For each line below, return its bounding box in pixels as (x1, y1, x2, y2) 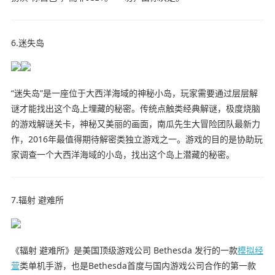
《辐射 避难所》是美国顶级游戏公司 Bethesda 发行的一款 (10, 244, 238, 257)
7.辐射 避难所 (10, 194, 64, 206)
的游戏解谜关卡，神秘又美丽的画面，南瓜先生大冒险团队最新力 (10, 118, 260, 130)
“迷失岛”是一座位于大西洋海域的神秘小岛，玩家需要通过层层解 (10, 87, 258, 99)
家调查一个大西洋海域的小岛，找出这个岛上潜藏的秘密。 (10, 149, 234, 161)
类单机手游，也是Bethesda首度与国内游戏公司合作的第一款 (19, 260, 256, 272)
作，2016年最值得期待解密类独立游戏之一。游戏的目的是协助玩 (10, 133, 263, 145)
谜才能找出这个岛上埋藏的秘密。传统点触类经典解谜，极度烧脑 (10, 103, 260, 115)
